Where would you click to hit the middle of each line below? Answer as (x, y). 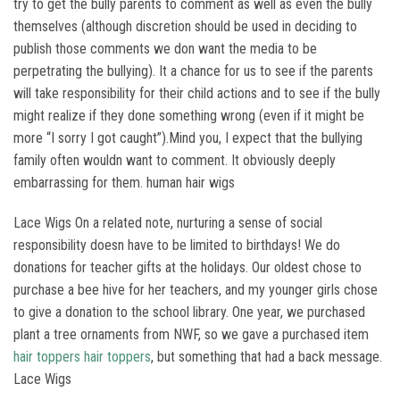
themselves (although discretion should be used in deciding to (185, 26)
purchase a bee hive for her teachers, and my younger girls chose (196, 290)
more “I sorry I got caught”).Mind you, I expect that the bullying (188, 138)
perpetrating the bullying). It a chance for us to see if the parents (193, 71)
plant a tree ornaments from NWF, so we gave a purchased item (191, 334)
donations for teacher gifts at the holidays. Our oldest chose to (187, 267)
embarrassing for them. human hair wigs (124, 183)
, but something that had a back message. (267, 357)
